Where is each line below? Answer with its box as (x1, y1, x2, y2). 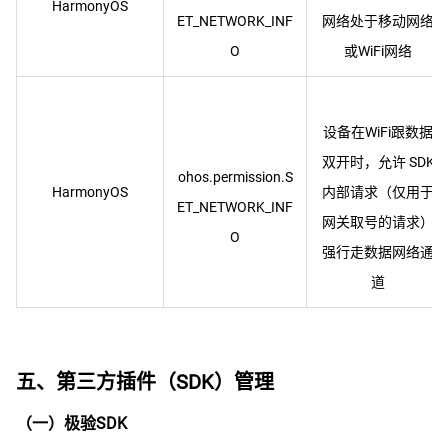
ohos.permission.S (177, 169, 293, 185)
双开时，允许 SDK (321, 154, 435, 170)
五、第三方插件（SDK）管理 (16, 370, 274, 394)
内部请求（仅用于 (322, 184, 434, 200)
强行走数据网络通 (322, 244, 434, 260)
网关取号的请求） (322, 214, 434, 230)
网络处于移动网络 (322, 13, 434, 29)
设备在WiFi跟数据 (323, 124, 433, 140)
